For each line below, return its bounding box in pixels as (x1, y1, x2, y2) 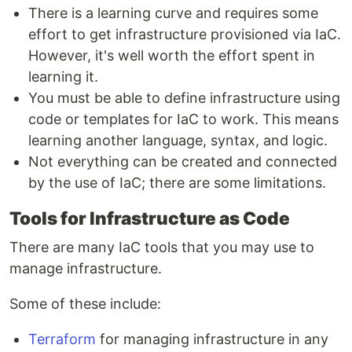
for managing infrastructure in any (96, 331, 328, 348)
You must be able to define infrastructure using (28, 90, 340, 107)
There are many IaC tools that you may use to (9, 239, 314, 256)
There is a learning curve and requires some (28, 5, 318, 22)
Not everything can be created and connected (28, 153, 337, 170)
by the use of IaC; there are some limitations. (28, 174, 326, 192)
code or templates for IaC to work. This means (28, 111, 339, 128)
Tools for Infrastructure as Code (9, 207, 290, 229)
